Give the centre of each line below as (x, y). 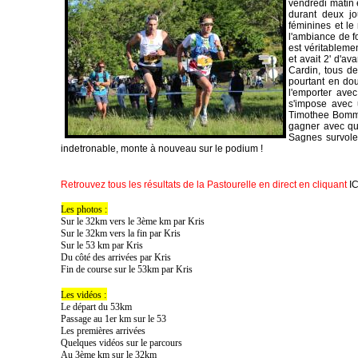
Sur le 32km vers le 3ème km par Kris (133, 222)
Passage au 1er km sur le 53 (114, 319)
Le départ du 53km (97, 307)
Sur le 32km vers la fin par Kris (121, 234)
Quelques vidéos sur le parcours (122, 343)
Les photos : (84, 210)
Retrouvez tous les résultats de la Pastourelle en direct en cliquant (205, 185)
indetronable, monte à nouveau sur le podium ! (162, 149)
